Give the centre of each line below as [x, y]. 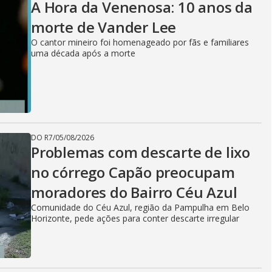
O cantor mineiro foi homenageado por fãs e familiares [140, 42]
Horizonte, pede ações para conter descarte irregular [135, 218]
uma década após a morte [83, 53]
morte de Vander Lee [104, 27]
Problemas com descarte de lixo [141, 152]
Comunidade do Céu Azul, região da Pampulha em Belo [140, 207]
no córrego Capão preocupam [133, 172]
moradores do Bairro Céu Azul [134, 192]
